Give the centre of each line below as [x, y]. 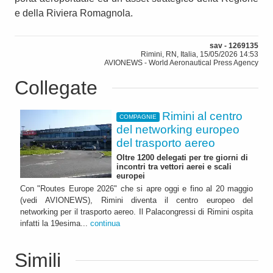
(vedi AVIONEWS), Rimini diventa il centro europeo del [136, 200]
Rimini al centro [203, 116]
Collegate [56, 87]
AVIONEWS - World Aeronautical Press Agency [181, 62]
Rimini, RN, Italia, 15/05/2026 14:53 [200, 54]
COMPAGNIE [138, 117]
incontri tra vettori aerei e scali [174, 166]
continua [105, 224]
